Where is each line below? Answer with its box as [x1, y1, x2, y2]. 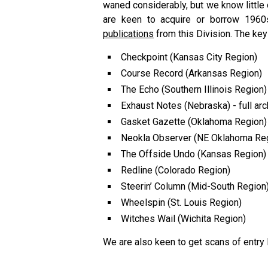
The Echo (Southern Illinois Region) [121, 83, 267, 95]
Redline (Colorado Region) [121, 164, 230, 176]
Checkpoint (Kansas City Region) [121, 51, 257, 63]
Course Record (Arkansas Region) [121, 67, 262, 79]
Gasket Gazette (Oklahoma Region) [121, 115, 267, 127]
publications [103, 28, 154, 39]
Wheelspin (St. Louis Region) [121, 196, 242, 208]
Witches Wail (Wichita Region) [121, 212, 246, 224]
